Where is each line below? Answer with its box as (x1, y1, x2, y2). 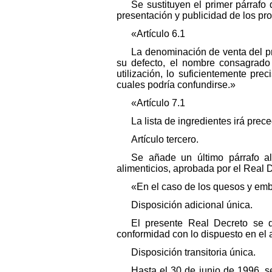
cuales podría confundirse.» (117, 79, 236, 90)
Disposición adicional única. (131, 199, 253, 210)
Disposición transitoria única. (131, 246, 256, 257)
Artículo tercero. (131, 134, 199, 144)
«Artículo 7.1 (131, 97, 185, 108)
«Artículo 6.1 (131, 28, 185, 39)
